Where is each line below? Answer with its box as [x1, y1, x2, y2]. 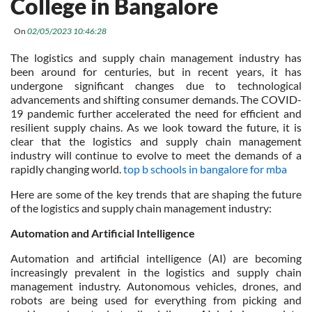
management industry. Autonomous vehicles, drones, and [10, 279, 302, 292]
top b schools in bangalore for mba [121, 162, 287, 175]
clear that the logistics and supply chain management [10, 134, 302, 148]
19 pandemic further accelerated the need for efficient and [10, 107, 302, 120]
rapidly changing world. [10, 162, 121, 175]
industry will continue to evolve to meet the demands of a [10, 148, 302, 162]
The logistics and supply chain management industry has [10, 51, 302, 64]
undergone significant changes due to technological [10, 79, 302, 92]
